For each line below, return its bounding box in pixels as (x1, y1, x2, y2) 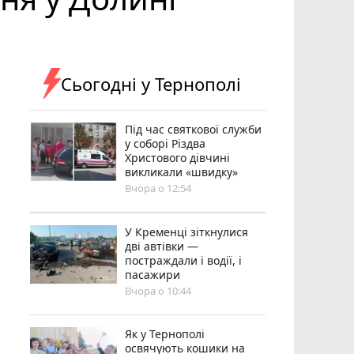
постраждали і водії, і (125, 252, 243, 268)
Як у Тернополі (125, 326, 205, 341)
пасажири (125, 266, 181, 282)
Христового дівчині (125, 149, 231, 165)
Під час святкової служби (125, 121, 262, 137)
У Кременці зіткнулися (125, 224, 249, 239)
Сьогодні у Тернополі (61, 71, 242, 96)
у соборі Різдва (125, 135, 206, 151)
